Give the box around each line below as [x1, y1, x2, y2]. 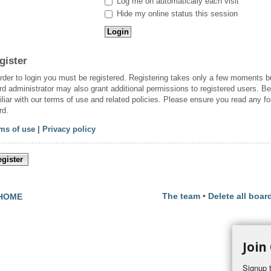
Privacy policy [42, 124, 96, 134]
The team [162, 191, 200, 201]
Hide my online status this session [114, 9, 238, 19]
